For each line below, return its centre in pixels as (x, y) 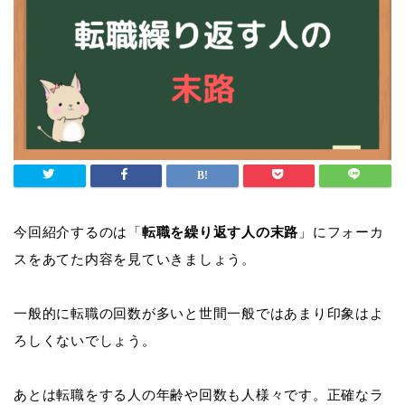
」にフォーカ (341, 232)
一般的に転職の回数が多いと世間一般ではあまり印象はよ (199, 314)
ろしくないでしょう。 (85, 341)
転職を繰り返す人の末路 (220, 232)
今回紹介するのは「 (78, 232)
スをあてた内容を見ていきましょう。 (135, 259)
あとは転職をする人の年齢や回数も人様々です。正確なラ (199, 395)
